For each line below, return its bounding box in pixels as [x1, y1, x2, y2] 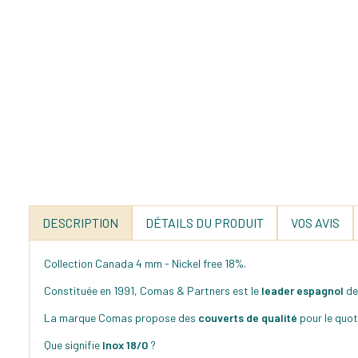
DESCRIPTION [42, 215, 118, 231]
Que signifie [44, 338, 102, 352]
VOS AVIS [291, 215, 340, 231]
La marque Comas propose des [44, 311, 198, 325]
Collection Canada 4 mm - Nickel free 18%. [44, 257, 246, 271]
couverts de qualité [198, 311, 297, 325]
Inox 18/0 [102, 338, 148, 352]
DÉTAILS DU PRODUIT [145, 215, 264, 231]
